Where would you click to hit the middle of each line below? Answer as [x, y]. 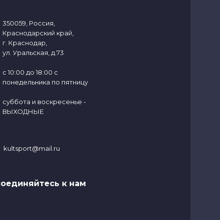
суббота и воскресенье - [44, 101]
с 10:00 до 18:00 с [30, 72]
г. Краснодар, [25, 42]
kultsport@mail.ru [31, 149]
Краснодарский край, [38, 33]
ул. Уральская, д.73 [33, 52]
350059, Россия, [28, 23]
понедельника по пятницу [45, 82]
